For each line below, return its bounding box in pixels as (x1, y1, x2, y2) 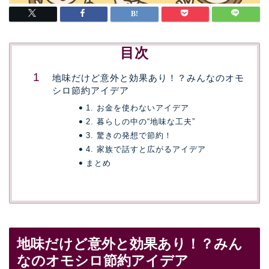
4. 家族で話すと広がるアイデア (85, 145, 206, 154)
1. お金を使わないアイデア (85, 103, 189, 113)
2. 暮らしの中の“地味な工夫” (85, 117, 195, 127)
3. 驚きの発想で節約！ (85, 131, 172, 141)
